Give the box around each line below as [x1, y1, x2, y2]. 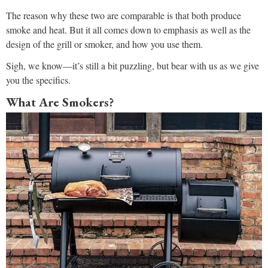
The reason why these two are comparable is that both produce [6, 9, 241, 22]
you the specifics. [6, 74, 71, 87]
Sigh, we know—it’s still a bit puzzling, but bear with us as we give [6, 59, 259, 72]
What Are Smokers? [6, 94, 114, 111]
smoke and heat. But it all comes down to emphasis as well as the [6, 23, 251, 36]
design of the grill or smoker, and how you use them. [6, 38, 203, 51]
